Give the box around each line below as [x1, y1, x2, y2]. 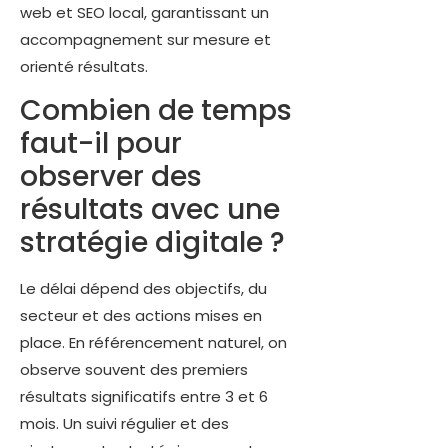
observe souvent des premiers [20, 358, 248, 380]
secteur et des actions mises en [20, 304, 262, 326]
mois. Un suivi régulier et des [20, 412, 229, 434]
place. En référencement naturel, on [20, 331, 287, 353]
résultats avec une [20, 189, 280, 229]
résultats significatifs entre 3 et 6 [20, 385, 268, 407]
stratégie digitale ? [20, 222, 285, 262]
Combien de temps [20, 90, 292, 130]
